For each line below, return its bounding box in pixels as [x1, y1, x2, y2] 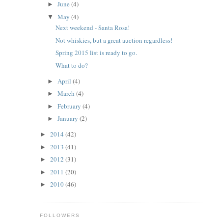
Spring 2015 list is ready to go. [55, 48, 137, 57]
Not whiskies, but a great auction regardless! [55, 35, 173, 45]
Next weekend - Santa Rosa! [55, 23, 130, 32]
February [57, 101, 83, 110]
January [57, 114, 80, 123]
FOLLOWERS [39, 212, 80, 218]
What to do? [55, 60, 88, 70]
